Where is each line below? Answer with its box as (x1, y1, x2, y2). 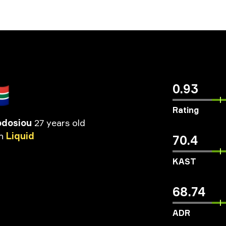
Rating (173, 105, 199, 115)
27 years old (34, 117, 85, 128)
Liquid (6, 130, 34, 141)
